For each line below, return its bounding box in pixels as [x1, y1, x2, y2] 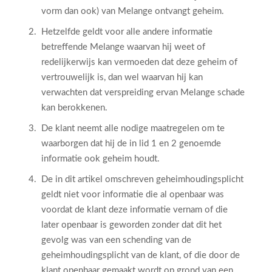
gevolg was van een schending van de [41, 236, 191, 245]
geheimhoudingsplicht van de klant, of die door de [41, 251, 240, 260]
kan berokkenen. [41, 103, 107, 112]
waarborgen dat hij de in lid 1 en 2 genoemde [41, 139, 221, 148]
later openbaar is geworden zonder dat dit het [41, 220, 222, 229]
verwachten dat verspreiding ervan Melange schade [41, 88, 245, 97]
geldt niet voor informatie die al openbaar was [41, 190, 224, 199]
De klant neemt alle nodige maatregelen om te [41, 124, 225, 133]
